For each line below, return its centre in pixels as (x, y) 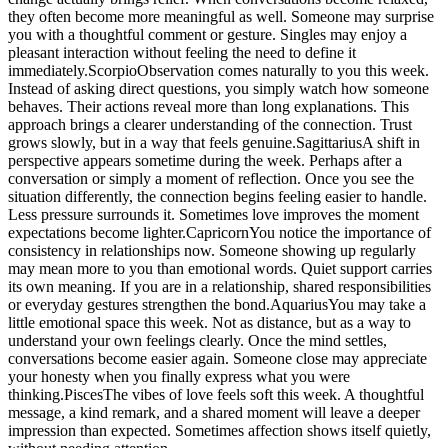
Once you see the (359, 178)
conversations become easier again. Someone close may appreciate (217, 358)
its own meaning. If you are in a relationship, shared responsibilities (219, 286)
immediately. (48, 70)
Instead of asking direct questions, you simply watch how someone (218, 88)
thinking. (36, 394)
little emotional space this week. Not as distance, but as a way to (209, 322)
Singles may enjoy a (343, 34)
